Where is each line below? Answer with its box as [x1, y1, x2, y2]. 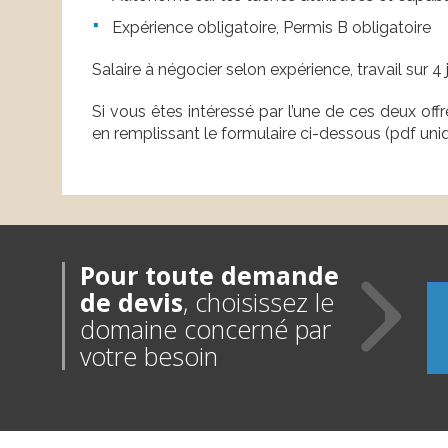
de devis [80, 285, 183, 320]
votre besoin [80, 339, 218, 374]
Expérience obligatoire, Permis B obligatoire [112, 18, 431, 38]
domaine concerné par [80, 312, 331, 347]
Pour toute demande [80, 258, 339, 293]
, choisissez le [183, 285, 334, 320]
